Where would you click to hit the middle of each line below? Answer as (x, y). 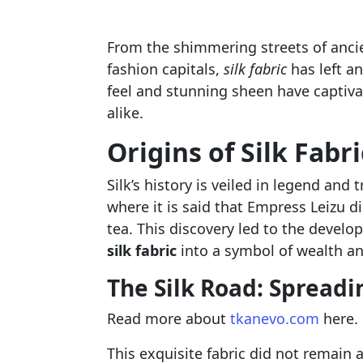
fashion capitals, (165, 69)
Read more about (168, 318)
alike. (125, 113)
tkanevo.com (274, 318)
